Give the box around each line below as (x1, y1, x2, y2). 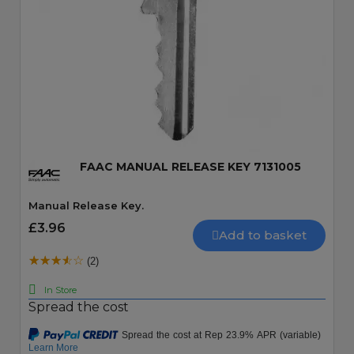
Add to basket (219, 228, 307, 243)
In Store (44, 284, 77, 296)
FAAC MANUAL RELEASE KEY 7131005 (80, 160, 301, 174)
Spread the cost (28, 299, 129, 314)
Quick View (133, 89, 221, 104)
